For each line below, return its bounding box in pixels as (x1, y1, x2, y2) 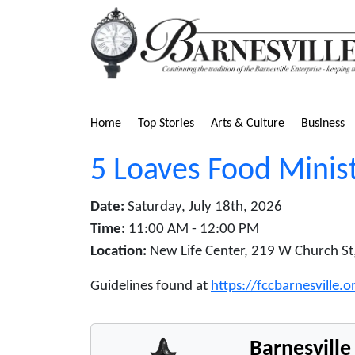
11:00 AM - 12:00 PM (125, 221, 259, 237)
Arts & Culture (211, 116, 284, 130)
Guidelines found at (90, 278, 211, 294)
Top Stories (138, 116, 194, 130)
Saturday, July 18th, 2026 (124, 199, 282, 215)
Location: (90, 243, 147, 259)
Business (301, 116, 345, 130)
